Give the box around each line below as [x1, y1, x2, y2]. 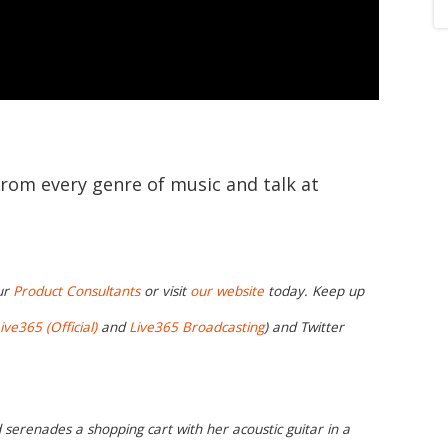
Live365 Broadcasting [129, 318, 264, 337]
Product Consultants [13, 282, 140, 301]
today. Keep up [264, 282, 364, 301]
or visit [140, 282, 190, 301]
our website [190, 282, 264, 301]
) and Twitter [264, 318, 344, 337]
